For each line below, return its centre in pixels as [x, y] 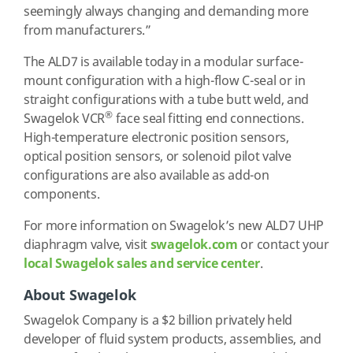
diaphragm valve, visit [87, 245]
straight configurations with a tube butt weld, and [166, 100]
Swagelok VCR [65, 119]
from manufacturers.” [87, 31]
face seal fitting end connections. [208, 119]
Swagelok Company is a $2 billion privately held [158, 321]
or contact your [283, 245]
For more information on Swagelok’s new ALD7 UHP [174, 227]
